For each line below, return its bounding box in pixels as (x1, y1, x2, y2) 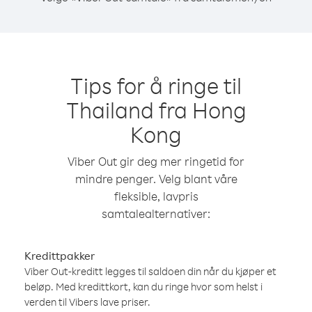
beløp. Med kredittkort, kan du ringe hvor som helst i (24, 280, 263, 293)
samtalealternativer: (102, 206, 210, 221)
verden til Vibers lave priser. (24, 295, 150, 309)
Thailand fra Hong (65, 95, 247, 124)
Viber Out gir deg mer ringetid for (68, 154, 244, 169)
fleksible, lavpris (114, 189, 198, 203)
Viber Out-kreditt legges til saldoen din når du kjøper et (24, 265, 276, 278)
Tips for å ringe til (70, 71, 242, 100)
